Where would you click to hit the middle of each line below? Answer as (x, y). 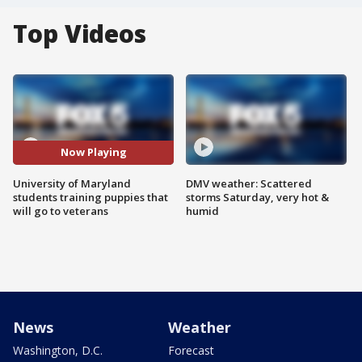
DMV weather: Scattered (249, 183)
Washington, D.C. (58, 350)
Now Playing (93, 152)
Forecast (191, 350)
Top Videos (80, 34)
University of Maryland (72, 183)
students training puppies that (90, 197)
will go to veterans (61, 210)
